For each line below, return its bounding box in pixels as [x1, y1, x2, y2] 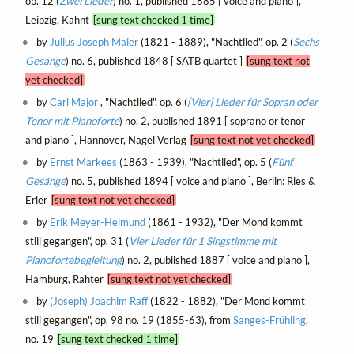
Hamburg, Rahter [24, 272, 107, 285]
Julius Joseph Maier [50, 35, 139, 48]
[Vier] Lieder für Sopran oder [187, 95, 318, 108]
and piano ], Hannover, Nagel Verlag [24, 133, 190, 146]
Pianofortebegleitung [24, 253, 122, 266]
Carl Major [50, 95, 99, 108]
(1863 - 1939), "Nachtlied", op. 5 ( [117, 155, 273, 168]
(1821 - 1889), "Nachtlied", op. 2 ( [138, 35, 294, 48]
